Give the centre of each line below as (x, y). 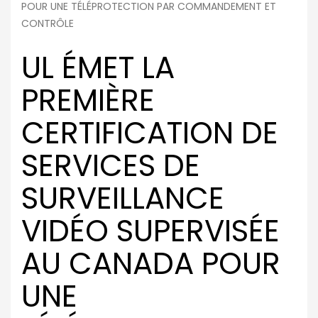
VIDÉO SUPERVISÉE (150, 231)
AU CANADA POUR (151, 264)
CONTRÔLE (48, 23)
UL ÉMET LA (98, 68)
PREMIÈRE (88, 100)
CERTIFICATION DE (150, 133)
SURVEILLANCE (123, 198)
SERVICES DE (111, 166)
